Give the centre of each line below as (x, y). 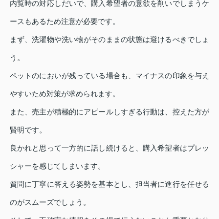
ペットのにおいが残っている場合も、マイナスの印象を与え (109, 75)
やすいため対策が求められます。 (65, 93)
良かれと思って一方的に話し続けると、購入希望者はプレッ (109, 148)
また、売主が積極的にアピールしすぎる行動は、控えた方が (109, 111)
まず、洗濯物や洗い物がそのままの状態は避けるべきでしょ (109, 39)
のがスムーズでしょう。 (50, 202)
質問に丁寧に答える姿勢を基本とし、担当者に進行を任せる (109, 184)
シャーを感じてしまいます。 (57, 166)
